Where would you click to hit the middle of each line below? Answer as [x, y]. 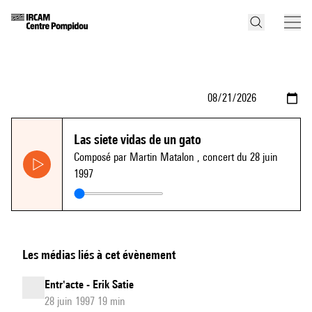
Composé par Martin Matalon [135, 157]
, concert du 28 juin [237, 157]
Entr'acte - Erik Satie [89, 284]
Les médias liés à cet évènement [99, 255]
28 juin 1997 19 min [85, 301]
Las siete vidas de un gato [138, 139]
